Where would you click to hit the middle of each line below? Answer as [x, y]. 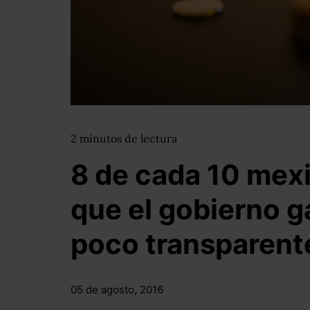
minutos [102, 138]
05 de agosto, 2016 [117, 290]
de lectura [151, 138]
